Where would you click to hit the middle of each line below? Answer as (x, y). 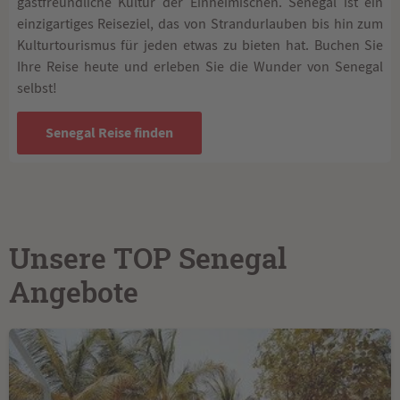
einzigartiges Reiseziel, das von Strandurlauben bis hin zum (200, 24)
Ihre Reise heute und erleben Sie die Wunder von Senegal (200, 67)
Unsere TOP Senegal (148, 259)
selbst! (37, 88)
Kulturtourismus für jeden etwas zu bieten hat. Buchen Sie (200, 45)
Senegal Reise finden (109, 133)
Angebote (74, 293)
